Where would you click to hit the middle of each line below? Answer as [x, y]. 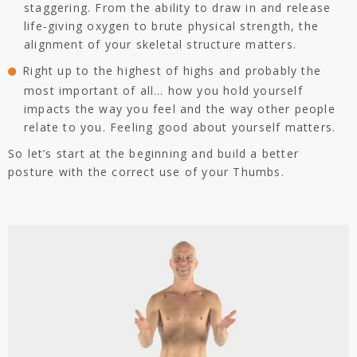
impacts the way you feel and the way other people [180, 109]
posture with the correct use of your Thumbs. [149, 172]
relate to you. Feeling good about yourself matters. [180, 127]
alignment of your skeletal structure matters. [161, 44]
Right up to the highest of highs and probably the [172, 71]
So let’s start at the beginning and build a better [154, 153]
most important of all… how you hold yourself [163, 90]
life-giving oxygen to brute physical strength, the [172, 26]
